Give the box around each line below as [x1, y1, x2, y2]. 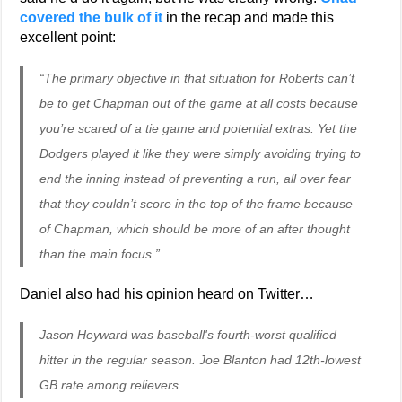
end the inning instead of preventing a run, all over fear [39, 171, 352, 186]
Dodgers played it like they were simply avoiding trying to [39, 146, 362, 161]
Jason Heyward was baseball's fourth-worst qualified [39, 328, 337, 342]
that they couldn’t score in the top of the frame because [39, 197, 354, 211]
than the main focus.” [39, 247, 161, 261]
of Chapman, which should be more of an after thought [39, 222, 351, 236]
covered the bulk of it [20, 10, 163, 25]
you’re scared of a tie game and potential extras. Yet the [39, 121, 358, 135]
